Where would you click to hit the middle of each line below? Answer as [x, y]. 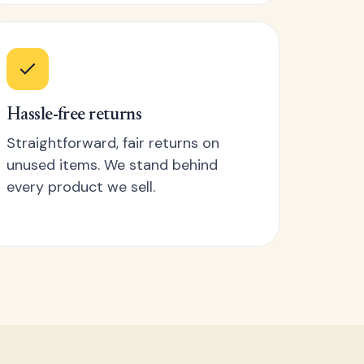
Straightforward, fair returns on [113, 143]
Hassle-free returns [74, 115]
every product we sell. [80, 187]
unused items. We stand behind [112, 165]
